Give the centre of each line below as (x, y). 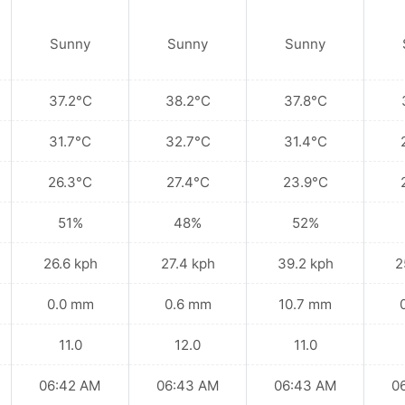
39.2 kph (305, 263)
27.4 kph (188, 263)
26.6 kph (70, 263)
